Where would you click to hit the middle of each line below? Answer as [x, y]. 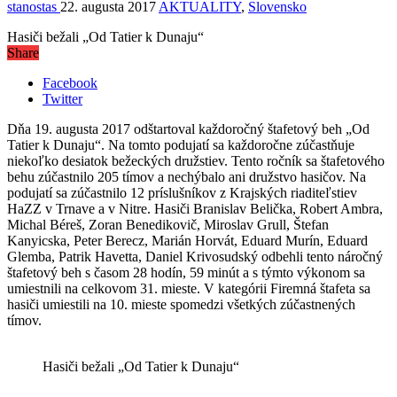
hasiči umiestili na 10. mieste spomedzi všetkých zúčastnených [181, 304]
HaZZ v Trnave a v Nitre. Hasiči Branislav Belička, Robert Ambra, [195, 208]
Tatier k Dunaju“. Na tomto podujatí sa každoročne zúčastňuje [181, 144]
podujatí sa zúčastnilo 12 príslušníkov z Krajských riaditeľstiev [182, 192]
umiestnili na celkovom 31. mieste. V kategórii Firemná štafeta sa [189, 288]
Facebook [70, 82]
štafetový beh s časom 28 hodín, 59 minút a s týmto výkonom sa [186, 272]
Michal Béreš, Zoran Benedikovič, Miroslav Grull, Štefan [168, 224]
